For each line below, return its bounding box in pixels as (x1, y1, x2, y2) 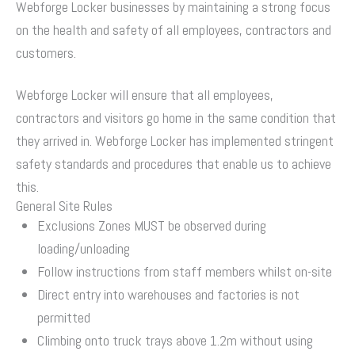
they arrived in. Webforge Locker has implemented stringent (16, 132, 334, 151)
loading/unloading (37, 239, 130, 258)
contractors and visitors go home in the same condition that (16, 109, 336, 128)
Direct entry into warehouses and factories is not (37, 285, 300, 304)
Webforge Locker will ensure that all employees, (16, 86, 273, 105)
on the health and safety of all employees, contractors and (16, 21, 331, 40)
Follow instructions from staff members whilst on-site (37, 262, 332, 281)
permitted (37, 308, 90, 327)
